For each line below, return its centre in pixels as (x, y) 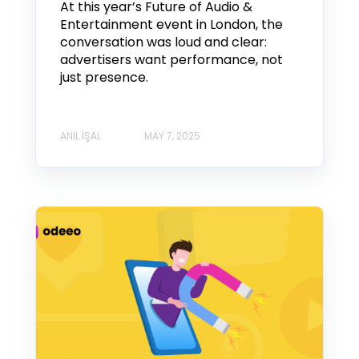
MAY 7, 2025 (172, 136)
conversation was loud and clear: (163, 42)
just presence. (104, 77)
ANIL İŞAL (81, 136)
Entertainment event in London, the (171, 24)
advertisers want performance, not (171, 59)
